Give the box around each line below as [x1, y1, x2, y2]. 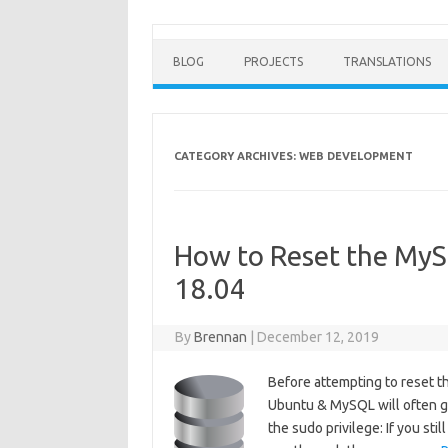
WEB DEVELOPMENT [298, 150, 413, 162]
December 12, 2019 [257, 329, 380, 345]
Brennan [194, 329, 248, 345]
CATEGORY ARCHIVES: [173, 150, 299, 162]
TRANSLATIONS [343, 55, 431, 68]
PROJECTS [244, 55, 303, 68]
